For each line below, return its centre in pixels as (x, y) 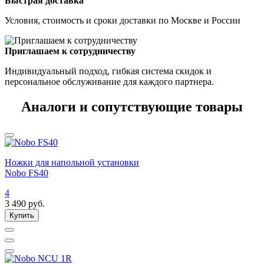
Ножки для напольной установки (72, 163)
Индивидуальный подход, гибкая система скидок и (108, 71)
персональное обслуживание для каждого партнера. (109, 82)
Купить (22, 216)
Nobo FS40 (27, 173)
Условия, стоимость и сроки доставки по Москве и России (123, 21)
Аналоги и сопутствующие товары (132, 107)
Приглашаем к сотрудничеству (70, 51)
